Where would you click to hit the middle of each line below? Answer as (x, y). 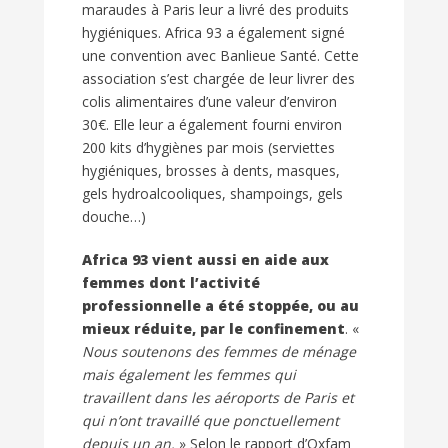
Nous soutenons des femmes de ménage (219, 352)
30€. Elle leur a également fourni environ (212, 125)
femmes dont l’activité (171, 283)
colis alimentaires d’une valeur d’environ (209, 102)
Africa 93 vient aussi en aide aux (205, 260)
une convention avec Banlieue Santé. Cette (220, 56)
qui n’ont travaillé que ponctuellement (210, 421)
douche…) (114, 217)
